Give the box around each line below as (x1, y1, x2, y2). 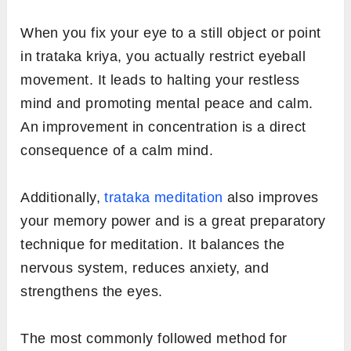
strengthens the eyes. (20, 283, 163, 299)
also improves (223, 189, 319, 205)
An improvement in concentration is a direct (20, 118, 306, 135)
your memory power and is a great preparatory (20, 212, 326, 229)
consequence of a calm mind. (20, 142, 214, 158)
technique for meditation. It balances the (20, 236, 285, 252)
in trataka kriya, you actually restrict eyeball (20, 48, 306, 64)
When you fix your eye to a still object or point (20, 24, 321, 41)
